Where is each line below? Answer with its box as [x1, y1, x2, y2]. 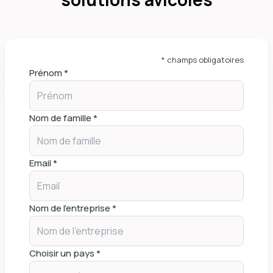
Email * [29, 157, 57, 170]
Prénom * [29, 66, 68, 80]
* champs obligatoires [161, 54, 244, 66]
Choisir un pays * [29, 247, 101, 260]
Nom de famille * [29, 112, 97, 125]
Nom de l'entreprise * [29, 202, 116, 215]
